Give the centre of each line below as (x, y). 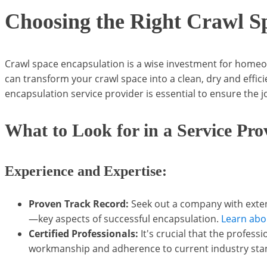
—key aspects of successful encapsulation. (125, 218)
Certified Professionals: (83, 233)
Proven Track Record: (79, 204)
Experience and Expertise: (86, 171)
